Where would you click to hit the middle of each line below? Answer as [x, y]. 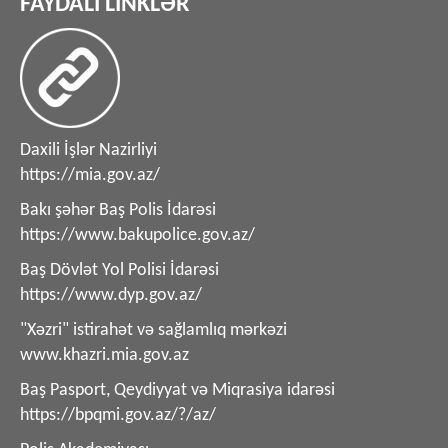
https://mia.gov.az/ [90, 175]
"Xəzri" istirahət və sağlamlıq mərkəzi [153, 330]
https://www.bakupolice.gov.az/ [137, 235]
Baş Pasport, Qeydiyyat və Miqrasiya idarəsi [177, 390]
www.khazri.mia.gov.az [104, 355]
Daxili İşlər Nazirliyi [88, 150]
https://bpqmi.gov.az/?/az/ [118, 415]
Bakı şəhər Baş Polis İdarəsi [118, 210]
